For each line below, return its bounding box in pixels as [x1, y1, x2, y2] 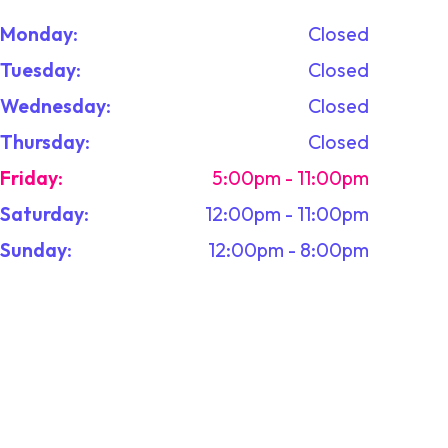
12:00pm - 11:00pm [205, 200, 370, 226]
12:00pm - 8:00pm [208, 236, 370, 262]
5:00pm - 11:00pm [212, 164, 370, 190]
